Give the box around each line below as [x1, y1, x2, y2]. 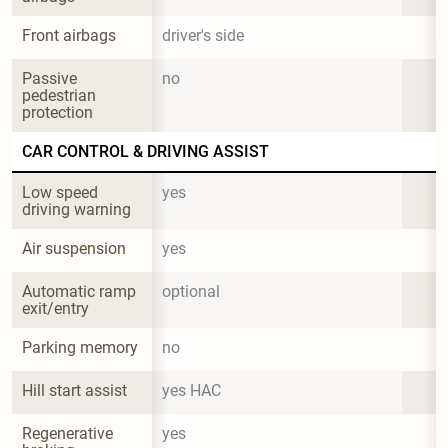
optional [162, 281, 220, 301]
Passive [22, 68, 81, 88]
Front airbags [22, 25, 116, 45]
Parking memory [22, 337, 138, 357]
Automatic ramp [22, 281, 140, 301]
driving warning [22, 199, 131, 219]
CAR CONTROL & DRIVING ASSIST [22, 141, 269, 161]
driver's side [162, 25, 244, 45]
